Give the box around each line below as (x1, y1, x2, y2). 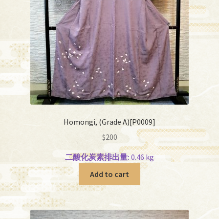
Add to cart (90, 169, 129, 179)
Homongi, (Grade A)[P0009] (64, 117, 155, 127)
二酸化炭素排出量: (65, 152, 130, 162)
